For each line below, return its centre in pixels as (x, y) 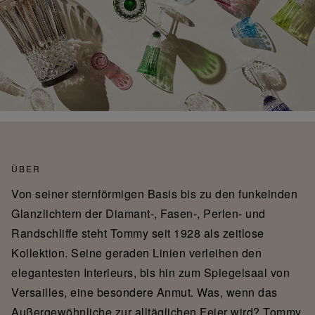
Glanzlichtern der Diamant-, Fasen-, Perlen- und (139, 213)
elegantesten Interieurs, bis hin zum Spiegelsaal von (150, 272)
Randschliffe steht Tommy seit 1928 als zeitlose (138, 233)
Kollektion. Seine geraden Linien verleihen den (136, 252)
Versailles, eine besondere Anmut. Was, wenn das (144, 292)
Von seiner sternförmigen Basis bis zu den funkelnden (154, 193)
